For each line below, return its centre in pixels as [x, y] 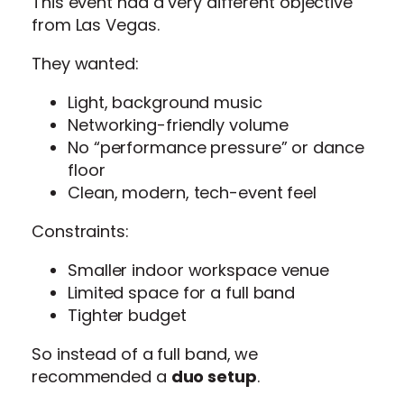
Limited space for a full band [182, 293]
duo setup [214, 377]
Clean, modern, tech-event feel [193, 193]
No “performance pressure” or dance [216, 148]
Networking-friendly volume [178, 125]
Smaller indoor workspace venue [199, 271]
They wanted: [85, 64]
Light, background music [165, 103]
